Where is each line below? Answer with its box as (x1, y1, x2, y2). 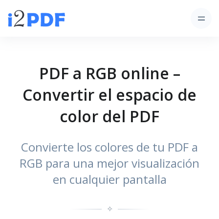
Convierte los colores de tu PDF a (21, 139, 198, 155)
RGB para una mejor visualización (20, 155, 199, 171)
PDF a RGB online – (39, 63, 180, 84)
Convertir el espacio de (22, 84, 197, 105)
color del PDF (60, 106, 159, 127)
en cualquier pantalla (52, 171, 167, 187)
